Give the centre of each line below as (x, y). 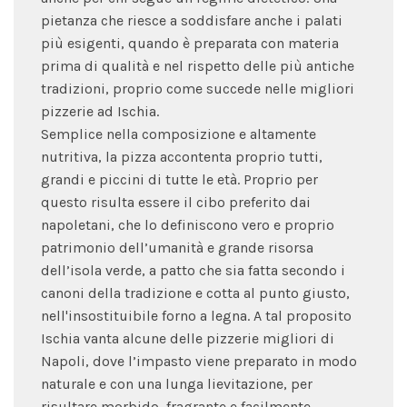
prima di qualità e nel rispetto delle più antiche (198, 65)
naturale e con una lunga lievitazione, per (177, 383)
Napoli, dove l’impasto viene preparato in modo (199, 361)
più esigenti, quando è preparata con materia (190, 43)
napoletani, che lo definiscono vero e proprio (188, 224)
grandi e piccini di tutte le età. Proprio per (179, 179)
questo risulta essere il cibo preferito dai (176, 202)
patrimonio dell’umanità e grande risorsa (177, 247)
